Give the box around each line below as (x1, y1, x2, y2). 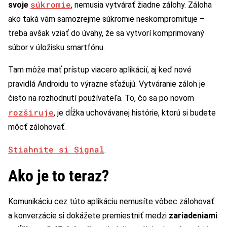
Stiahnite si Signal (8, 143, 104, 155)
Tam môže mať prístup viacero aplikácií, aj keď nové (8, 64, 192, 74)
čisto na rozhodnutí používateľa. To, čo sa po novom (8, 93, 194, 103)
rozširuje (8, 106, 54, 118)
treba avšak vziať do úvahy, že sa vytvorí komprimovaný (8, 28, 204, 38)
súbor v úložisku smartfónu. (8, 42, 105, 52)
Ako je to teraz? (8, 166, 109, 185)
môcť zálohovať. (8, 122, 66, 132)
